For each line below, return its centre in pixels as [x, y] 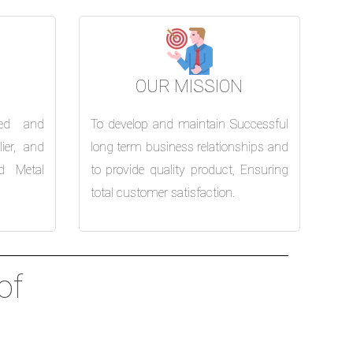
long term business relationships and [189, 147]
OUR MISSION [190, 86]
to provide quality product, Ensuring [189, 169]
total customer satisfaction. [162, 192]
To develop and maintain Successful [189, 124]
